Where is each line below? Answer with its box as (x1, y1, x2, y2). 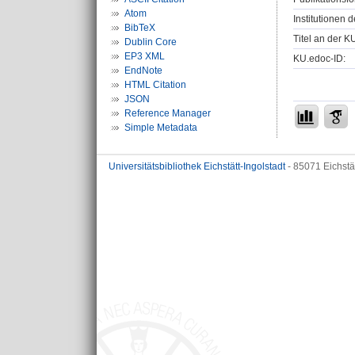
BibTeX (124, 22, 155, 33)
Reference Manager (124, 108, 211, 119)
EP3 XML (124, 51, 165, 62)
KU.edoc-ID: (293, 52, 345, 64)
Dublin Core (124, 36, 177, 48)
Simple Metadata (124, 122, 197, 133)
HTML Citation (124, 79, 186, 90)
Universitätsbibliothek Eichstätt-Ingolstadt (109, 161, 285, 172)
